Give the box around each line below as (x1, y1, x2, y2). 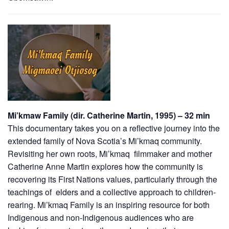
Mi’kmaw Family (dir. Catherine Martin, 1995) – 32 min (8, 109, 210, 121)
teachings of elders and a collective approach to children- (8, 186, 216, 198)
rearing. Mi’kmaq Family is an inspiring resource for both (8, 198, 210, 211)
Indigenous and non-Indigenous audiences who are (8, 211, 196, 223)
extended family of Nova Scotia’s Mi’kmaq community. (8, 134, 202, 147)
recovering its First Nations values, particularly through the (8, 173, 217, 185)
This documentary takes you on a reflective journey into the (8, 122, 220, 134)
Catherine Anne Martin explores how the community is (8, 160, 203, 172)
